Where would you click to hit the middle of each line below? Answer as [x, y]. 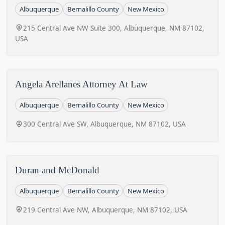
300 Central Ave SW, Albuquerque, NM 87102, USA [104, 124]
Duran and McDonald [57, 170]
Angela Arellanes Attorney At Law [81, 84]
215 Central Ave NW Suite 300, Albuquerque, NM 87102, [114, 28]
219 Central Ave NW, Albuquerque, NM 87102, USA [105, 210]
